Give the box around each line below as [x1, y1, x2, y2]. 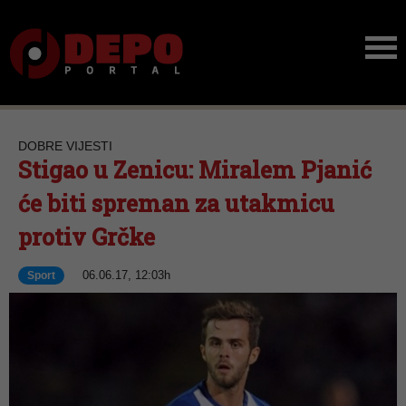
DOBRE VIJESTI [18, 139, 112, 153]
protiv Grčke [18, 222, 155, 252]
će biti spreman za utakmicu [18, 188, 334, 218]
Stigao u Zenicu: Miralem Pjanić [18, 155, 372, 185]
